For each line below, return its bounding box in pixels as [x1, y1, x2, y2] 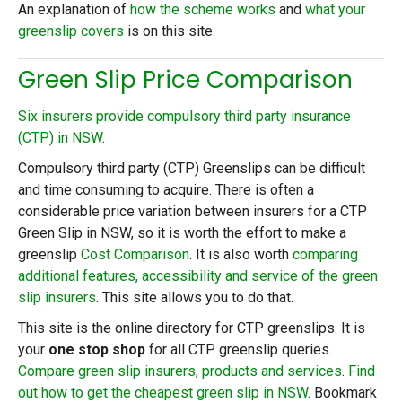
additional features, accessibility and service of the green [18, 267, 378, 284]
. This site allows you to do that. [96, 288, 293, 306]
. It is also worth [189, 245, 293, 263]
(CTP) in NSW [18, 128, 102, 146]
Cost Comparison [81, 245, 189, 263]
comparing [293, 245, 358, 263]
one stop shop [48, 340, 145, 358]
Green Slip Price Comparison [18, 64, 353, 97]
